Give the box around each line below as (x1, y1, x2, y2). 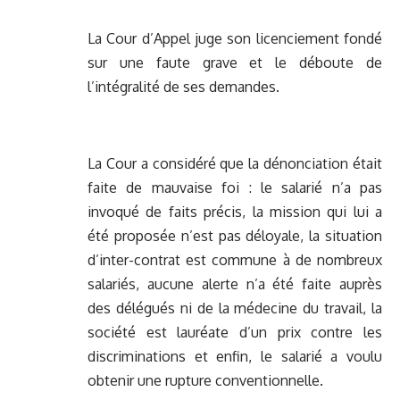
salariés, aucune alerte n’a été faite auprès (87, 275, 382, 294)
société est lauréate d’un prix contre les (87, 323, 382, 342)
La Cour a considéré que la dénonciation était (87, 154, 382, 173)
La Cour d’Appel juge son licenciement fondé (87, 29, 382, 48)
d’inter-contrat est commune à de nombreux (87, 251, 382, 270)
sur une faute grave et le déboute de (87, 54, 382, 72)
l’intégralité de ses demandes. (87, 78, 279, 96)
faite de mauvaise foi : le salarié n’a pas (87, 179, 382, 197)
